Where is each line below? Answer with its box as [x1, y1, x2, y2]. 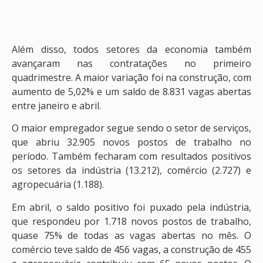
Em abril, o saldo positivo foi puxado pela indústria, [12, 200, 251, 214]
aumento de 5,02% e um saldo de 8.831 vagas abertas [12, 85, 251, 98]
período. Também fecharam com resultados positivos [12, 150, 251, 163]
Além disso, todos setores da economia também [12, 43, 251, 56]
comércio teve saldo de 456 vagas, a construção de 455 [12, 242, 251, 256]
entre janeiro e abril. [12, 99, 101, 112]
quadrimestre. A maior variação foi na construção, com [12, 71, 251, 84]
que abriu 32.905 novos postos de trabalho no [12, 136, 251, 149]
